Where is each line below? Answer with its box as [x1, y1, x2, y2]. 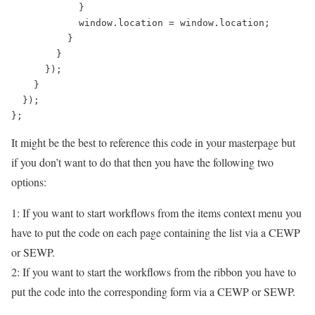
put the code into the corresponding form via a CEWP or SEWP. [11, 284, 295, 299]
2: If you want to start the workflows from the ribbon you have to [11, 264, 296, 279]
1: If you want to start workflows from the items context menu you [11, 205, 302, 220]
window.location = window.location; [11, 18, 270, 28]
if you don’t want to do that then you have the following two [11, 155, 274, 169]
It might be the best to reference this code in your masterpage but [11, 135, 295, 150]
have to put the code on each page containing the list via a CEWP [11, 225, 300, 240]
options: [11, 174, 46, 189]
